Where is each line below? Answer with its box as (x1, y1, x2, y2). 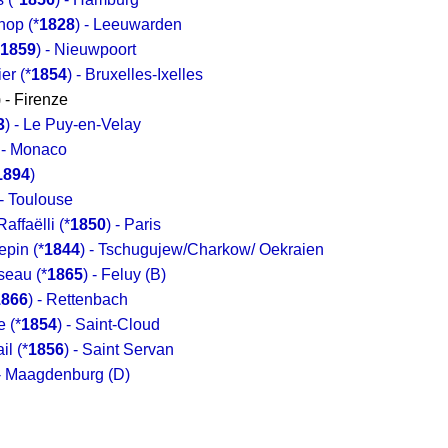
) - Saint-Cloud (57, 316, 160, 333)
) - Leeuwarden (75, 16, 182, 33)
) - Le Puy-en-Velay (5, 116, 141, 133)
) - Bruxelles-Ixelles (67, 66, 203, 83)
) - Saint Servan (64, 341, 174, 358)
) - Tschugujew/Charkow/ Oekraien (80, 241, 324, 258)
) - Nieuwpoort (36, 41, 136, 58)
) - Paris (106, 216, 161, 233)
